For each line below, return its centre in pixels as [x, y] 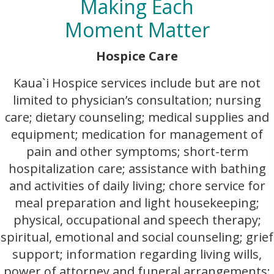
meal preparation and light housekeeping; [137, 203]
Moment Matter [137, 30]
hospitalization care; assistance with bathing [137, 168]
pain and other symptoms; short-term [137, 151]
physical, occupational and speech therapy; [137, 220]
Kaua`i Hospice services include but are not [137, 83]
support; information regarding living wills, [137, 254]
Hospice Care [137, 56]
